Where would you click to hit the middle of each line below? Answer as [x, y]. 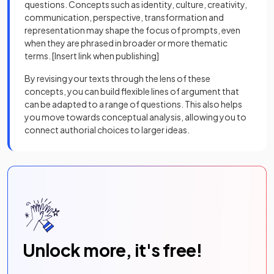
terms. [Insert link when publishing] [92, 56]
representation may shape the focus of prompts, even [132, 30]
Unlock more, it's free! [113, 250]
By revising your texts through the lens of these [117, 79]
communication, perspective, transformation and [124, 17]
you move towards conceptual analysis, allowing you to [135, 117]
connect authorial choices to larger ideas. [108, 130]
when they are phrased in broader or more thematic [126, 43]
